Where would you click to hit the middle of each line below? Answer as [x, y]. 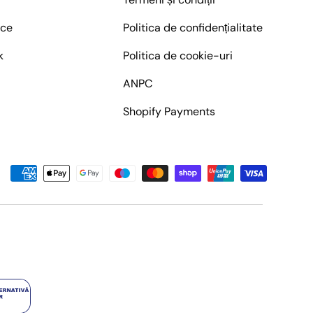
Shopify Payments [169, 112]
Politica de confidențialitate [192, 28]
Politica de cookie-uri [177, 56]
